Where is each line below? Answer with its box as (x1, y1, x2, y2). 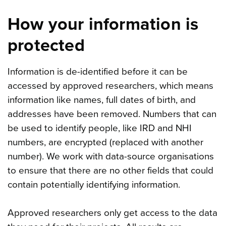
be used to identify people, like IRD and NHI (8, 122, 192, 134)
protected (8, 35, 85, 56)
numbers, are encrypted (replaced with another (8, 136, 203, 148)
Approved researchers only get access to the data (8, 207, 217, 218)
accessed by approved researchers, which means (8, 80, 213, 91)
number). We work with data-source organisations (8, 150, 214, 162)
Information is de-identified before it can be (8, 66, 188, 77)
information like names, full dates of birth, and (8, 94, 196, 105)
